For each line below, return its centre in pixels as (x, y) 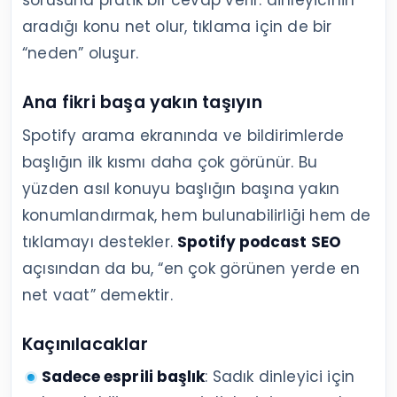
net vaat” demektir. (97, 296)
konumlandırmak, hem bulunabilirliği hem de (197, 216)
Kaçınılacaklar (85, 345)
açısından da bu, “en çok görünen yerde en (191, 269)
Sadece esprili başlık (123, 377)
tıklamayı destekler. (100, 242)
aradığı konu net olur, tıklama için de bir (177, 27)
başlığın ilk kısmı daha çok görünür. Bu (170, 163)
